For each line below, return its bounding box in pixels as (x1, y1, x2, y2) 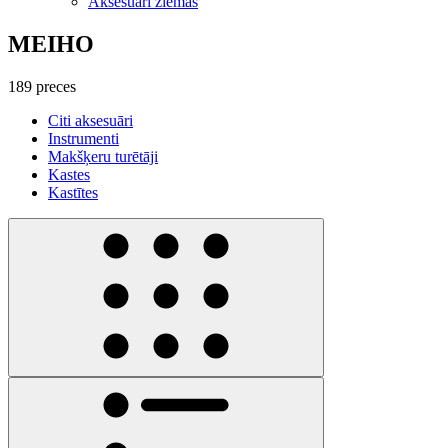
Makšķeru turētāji (48, 147, 158, 165)
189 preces (8, 77, 76, 95)
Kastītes (48, 183, 98, 201)
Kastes (48, 165, 90, 183)
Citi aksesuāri (48, 111, 133, 129)
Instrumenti (48, 129, 119, 147)
